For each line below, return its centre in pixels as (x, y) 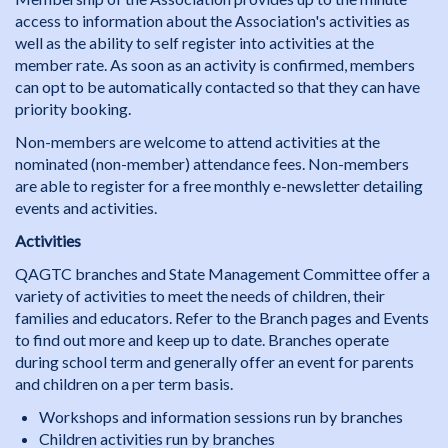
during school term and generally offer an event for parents (214, 361)
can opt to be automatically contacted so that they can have (217, 86)
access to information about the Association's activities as (212, 20)
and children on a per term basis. (124, 383)
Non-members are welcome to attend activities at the (197, 141)
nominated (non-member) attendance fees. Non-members (212, 163)
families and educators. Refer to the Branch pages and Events (222, 317)
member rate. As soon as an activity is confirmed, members (215, 64)
